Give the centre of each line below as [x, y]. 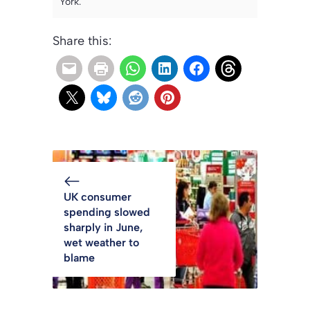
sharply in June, [103, 227]
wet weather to [101, 242]
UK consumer [98, 197]
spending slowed [107, 212]
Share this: [82, 40]
